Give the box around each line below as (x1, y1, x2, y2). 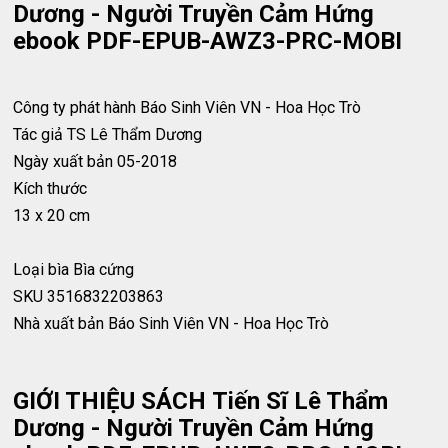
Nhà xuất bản (13, 314, 105, 334)
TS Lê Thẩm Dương (67, 125, 203, 145)
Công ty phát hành (13, 98, 137, 118)
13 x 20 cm (13, 206, 91, 226)
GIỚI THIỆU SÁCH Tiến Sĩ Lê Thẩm (13, 387, 389, 416)
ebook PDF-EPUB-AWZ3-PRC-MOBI (13, 27, 403, 56)
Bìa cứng (73, 260, 135, 280)
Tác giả (13, 125, 64, 145)
